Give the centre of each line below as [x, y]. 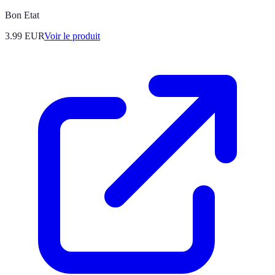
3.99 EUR [25, 36]
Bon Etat [22, 15]
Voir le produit [72, 36]
